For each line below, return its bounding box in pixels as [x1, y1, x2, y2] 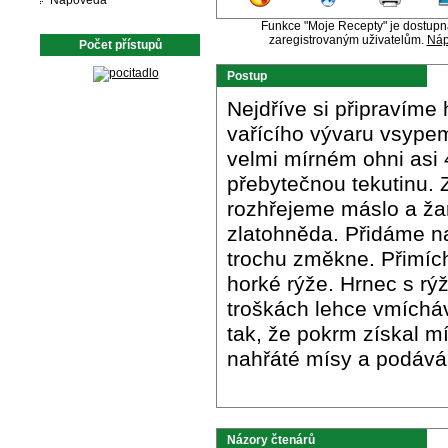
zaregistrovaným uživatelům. [268, 33, 427, 47]
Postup [227, 69, 267, 83]
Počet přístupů [78, 38, 162, 52]
